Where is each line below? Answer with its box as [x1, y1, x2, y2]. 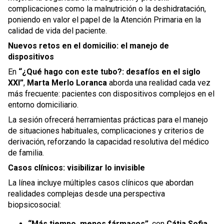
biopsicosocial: [8, 200, 61, 209]
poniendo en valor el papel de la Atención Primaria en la [8, 15, 201, 24]
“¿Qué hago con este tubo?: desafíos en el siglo [18, 67, 200, 76]
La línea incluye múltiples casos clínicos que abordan [8, 178, 193, 187]
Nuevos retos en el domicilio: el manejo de [8, 41, 169, 50]
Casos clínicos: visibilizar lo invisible [8, 163, 145, 172]
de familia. [8, 148, 44, 157]
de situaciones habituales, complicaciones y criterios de [8, 126, 204, 135]
